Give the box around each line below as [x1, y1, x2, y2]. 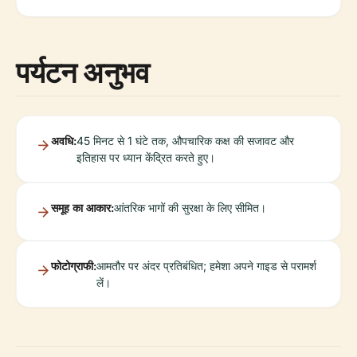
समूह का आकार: [51, 201, 114, 214]
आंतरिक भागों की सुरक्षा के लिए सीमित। [114, 201, 266, 214]
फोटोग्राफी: [51, 259, 96, 273]
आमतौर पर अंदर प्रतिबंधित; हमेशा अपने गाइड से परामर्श [96, 259, 316, 273]
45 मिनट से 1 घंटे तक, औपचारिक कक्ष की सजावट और [76, 134, 294, 147]
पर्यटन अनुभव [16, 53, 150, 92]
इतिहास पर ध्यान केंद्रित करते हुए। [76, 151, 215, 164]
